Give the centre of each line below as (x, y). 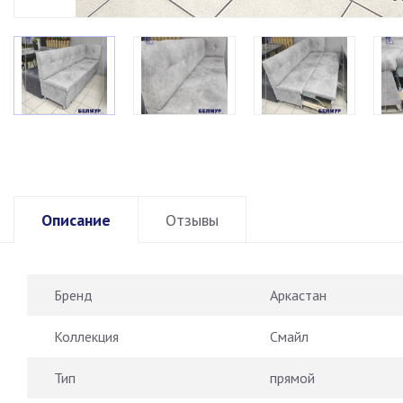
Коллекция (86, 336)
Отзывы (192, 219)
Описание (76, 219)
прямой (292, 377)
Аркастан (298, 295)
